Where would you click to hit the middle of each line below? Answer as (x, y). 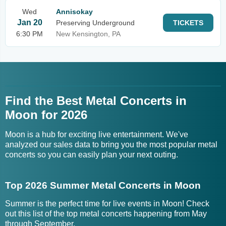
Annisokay (74, 12)
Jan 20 (30, 22)
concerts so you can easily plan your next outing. (92, 155)
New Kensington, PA (88, 34)
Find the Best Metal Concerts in (96, 101)
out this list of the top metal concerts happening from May (106, 214)
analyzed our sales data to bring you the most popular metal (111, 145)
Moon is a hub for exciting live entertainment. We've (97, 134)
